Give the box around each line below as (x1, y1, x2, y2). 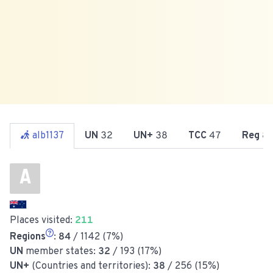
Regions (10, 230, 46, 243)
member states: (23, 245, 98, 258)
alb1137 (32, 129, 64, 142)
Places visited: (10, 214, 75, 227)
